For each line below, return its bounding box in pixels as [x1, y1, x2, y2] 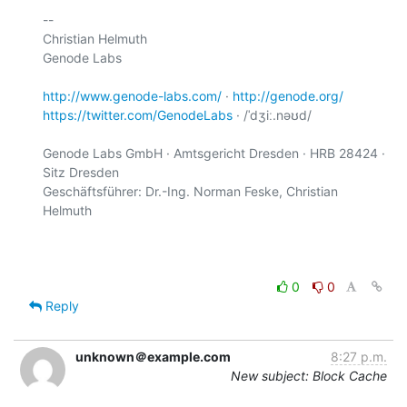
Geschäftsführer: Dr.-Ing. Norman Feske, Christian [43, 183, 338, 199]
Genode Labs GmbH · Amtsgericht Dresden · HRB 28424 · [43, 144, 385, 161]
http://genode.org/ [233, 87, 343, 104]
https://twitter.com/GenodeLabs [43, 106, 233, 123]
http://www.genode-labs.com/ [43, 87, 222, 104]
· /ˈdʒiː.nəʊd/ [233, 106, 312, 123]
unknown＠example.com [75, 348, 231, 364]
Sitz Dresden [43, 164, 119, 180]
